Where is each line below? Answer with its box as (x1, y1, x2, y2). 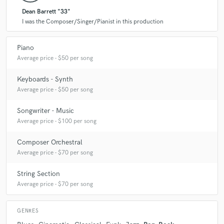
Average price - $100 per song (17, 117, 96, 125)
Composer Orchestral (17, 137, 82, 146)
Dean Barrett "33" (22, 8, 70, 16)
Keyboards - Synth (17, 74, 73, 83)
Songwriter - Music (17, 106, 74, 115)
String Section (17, 169, 60, 178)
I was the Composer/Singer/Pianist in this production (22, 18, 163, 26)
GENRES (17, 208, 39, 214)
